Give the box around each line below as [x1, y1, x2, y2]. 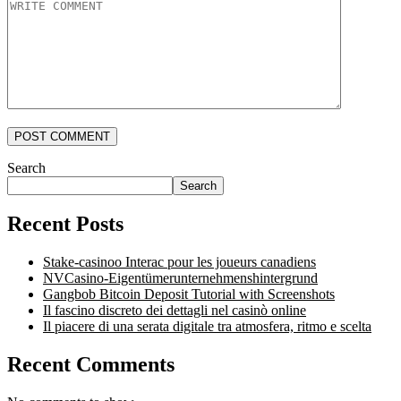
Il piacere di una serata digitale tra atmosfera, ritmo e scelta [43, 319, 371, 335]
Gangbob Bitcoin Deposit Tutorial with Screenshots [43, 286, 335, 303]
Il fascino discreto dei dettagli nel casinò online [43, 303, 306, 319]
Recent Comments [7, 353, 175, 377]
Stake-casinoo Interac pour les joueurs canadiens [43, 254, 316, 270]
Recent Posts [7, 212, 124, 236]
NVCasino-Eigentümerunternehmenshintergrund [43, 270, 318, 286]
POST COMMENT [14, 129, 110, 143]
